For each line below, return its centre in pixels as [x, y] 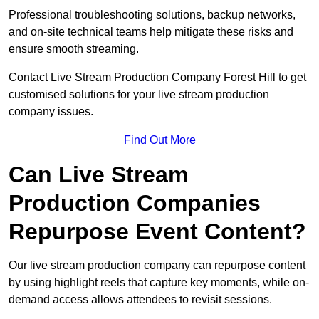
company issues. [52, 112]
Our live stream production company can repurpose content [157, 266]
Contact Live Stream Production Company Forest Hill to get [157, 78]
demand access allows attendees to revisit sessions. [140, 300]
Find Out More [159, 140]
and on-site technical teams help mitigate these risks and [151, 32]
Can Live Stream [98, 175]
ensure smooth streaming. [74, 49]
